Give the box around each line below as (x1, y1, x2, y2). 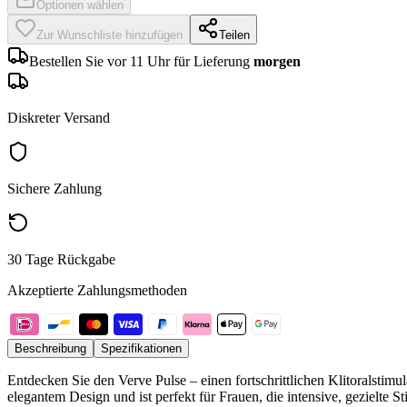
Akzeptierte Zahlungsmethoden (7, 282, 187, 298)
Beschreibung (15, 341, 86, 355)
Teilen (219, 27, 250, 42)
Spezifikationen (101, 341, 182, 355)
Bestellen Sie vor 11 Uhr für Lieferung (29, 53, 253, 69)
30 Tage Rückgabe (7, 251, 115, 267)
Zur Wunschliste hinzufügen (36, 27, 183, 42)
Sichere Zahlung (7, 180, 102, 196)
